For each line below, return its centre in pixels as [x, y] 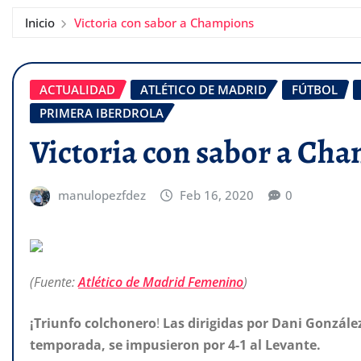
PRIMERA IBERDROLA [102, 113]
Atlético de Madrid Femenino [161, 282]
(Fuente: [54, 282]
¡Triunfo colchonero [93, 324]
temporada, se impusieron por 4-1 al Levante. [175, 345]
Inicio [40, 23]
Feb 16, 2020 [217, 195]
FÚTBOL [315, 89]
